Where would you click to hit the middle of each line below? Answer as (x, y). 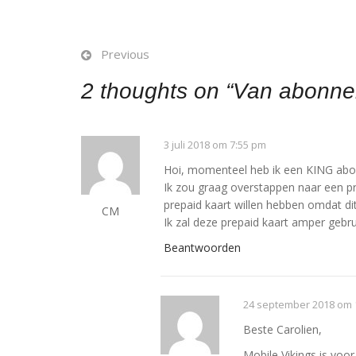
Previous (125, 54)
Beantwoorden (202, 248)
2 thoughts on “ (157, 91)
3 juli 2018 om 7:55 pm (215, 145)
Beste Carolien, (282, 329)
